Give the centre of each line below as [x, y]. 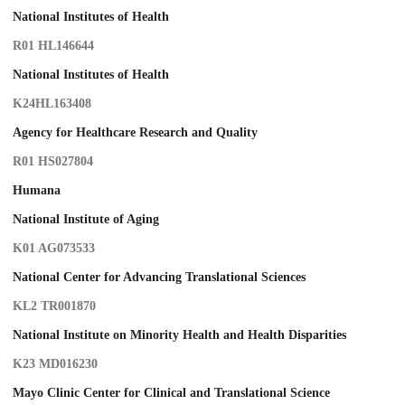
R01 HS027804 [53, 162]
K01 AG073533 [54, 249]
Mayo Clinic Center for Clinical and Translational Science [171, 393]
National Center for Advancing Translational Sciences [159, 278]
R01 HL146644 [53, 46]
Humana [37, 191]
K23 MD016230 [55, 364]
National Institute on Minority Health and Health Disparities [179, 335]
